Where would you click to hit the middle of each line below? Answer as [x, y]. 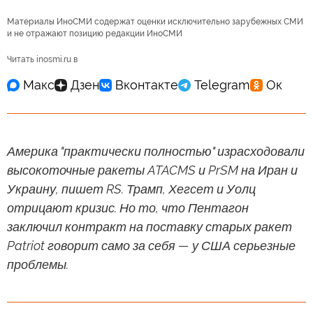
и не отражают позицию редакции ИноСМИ [95, 33]
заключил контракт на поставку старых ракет [150, 226]
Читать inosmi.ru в [42, 59]
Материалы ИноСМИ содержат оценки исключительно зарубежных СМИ [155, 21]
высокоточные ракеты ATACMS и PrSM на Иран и [152, 170]
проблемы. [38, 264]
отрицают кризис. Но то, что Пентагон [128, 208]
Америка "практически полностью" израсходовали [156, 151]
